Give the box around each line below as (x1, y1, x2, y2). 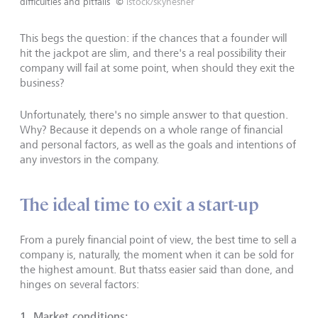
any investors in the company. (20, 152, 162, 166)
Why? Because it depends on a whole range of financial (20, 122, 283, 136)
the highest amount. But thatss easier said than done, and (20, 262, 294, 276)
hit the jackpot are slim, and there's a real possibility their (20, 45, 286, 60)
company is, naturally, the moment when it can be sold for (20, 247, 294, 261)
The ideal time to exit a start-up (20, 193, 263, 216)
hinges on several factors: (20, 277, 139, 291)
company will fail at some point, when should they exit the (20, 60, 295, 75)
